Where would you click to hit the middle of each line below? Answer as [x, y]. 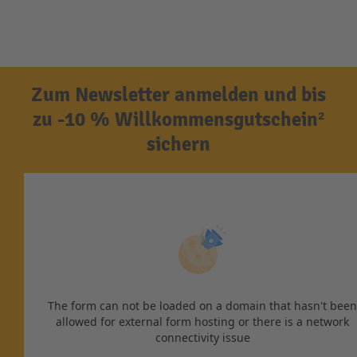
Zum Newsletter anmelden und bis [178, 95]
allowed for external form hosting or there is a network [202, 322]
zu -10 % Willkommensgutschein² [178, 120]
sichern [178, 144]
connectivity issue [202, 337]
